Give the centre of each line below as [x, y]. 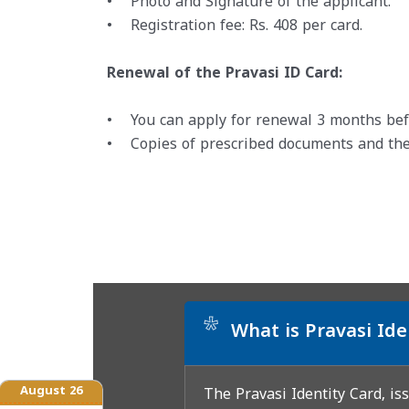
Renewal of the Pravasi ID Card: [225, 74]
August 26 [51, 391]
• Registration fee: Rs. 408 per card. [235, 27]
